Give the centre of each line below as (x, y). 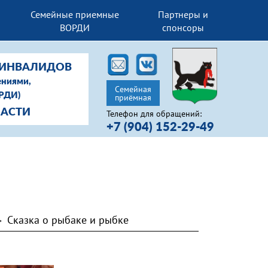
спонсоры (183, 27)
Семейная (133, 89)
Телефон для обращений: (154, 113)
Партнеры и (183, 14)
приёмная (133, 97)
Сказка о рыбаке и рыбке (68, 220)
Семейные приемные (75, 14)
